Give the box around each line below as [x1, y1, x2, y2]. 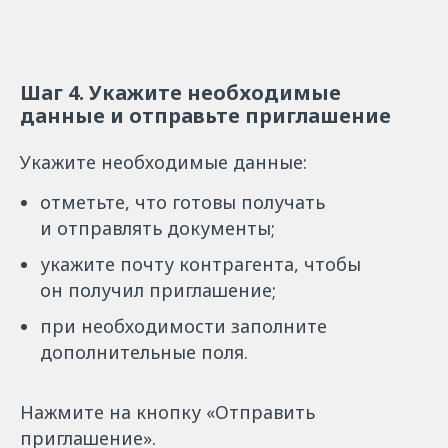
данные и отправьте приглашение [20, 102, 391, 129]
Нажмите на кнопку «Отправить [20, 400, 315, 424]
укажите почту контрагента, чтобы [40, 252, 361, 276]
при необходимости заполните [40, 314, 327, 338]
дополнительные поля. [40, 340, 248, 364]
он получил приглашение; [40, 278, 276, 302]
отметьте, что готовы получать [40, 190, 325, 214]
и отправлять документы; [40, 216, 275, 240]
